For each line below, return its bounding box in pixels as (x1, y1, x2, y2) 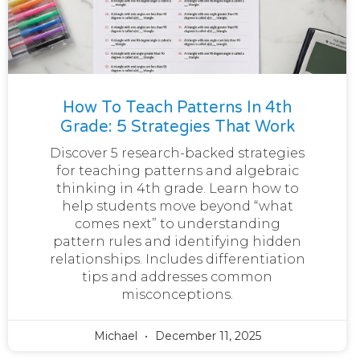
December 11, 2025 (151, 328, 261, 343)
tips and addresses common (82, 268, 273, 284)
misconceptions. (121, 286, 234, 302)
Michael (93, 328, 141, 343)
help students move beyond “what (61, 198, 293, 214)
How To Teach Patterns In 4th (63, 97, 292, 117)
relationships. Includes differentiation (49, 251, 305, 267)
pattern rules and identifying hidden (53, 233, 302, 249)
